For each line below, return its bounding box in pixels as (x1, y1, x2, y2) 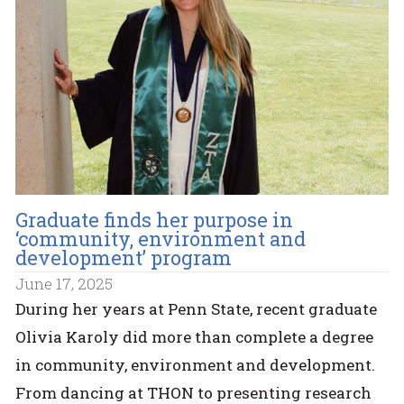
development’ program (15, 244, 233, 271)
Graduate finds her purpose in (15, 207, 294, 234)
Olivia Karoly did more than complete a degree (15, 326, 374, 348)
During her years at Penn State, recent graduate (15, 298, 378, 320)
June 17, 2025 (15, 272, 114, 294)
